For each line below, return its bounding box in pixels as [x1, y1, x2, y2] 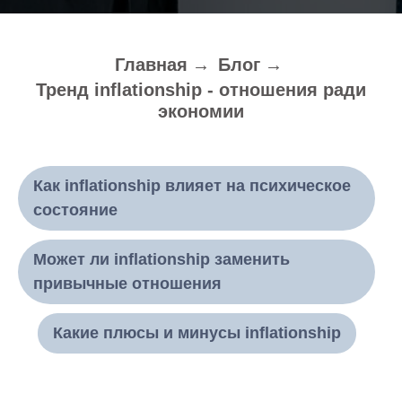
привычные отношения [33, 275, 222, 293]
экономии [158, 101, 244, 121]
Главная [115, 55, 188, 74]
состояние [33, 201, 118, 219]
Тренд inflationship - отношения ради [36, 80, 366, 100]
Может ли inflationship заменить [33, 250, 290, 268]
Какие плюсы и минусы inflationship [52, 324, 341, 342]
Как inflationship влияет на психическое [33, 177, 351, 195]
